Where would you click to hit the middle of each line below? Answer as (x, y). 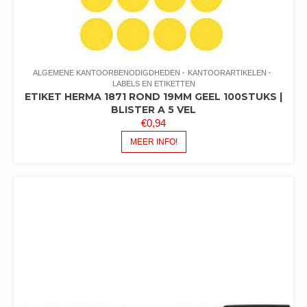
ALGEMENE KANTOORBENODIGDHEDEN (107, 72)
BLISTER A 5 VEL (153, 109)
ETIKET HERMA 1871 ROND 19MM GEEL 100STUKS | (153, 96)
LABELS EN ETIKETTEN (153, 83)
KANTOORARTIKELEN (227, 72)
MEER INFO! (153, 142)
